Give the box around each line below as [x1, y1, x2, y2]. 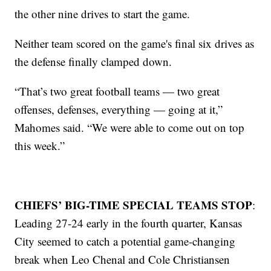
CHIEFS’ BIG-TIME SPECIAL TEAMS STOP [15, 197, 253, 214]
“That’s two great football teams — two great [15, 83, 220, 99]
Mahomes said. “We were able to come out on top [15, 120, 245, 135]
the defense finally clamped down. [15, 54, 172, 70]
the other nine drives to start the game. [15, 6, 191, 22]
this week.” [15, 138, 65, 154]
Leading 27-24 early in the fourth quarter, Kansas [15, 215, 243, 231]
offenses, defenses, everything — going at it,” [15, 102, 223, 117]
